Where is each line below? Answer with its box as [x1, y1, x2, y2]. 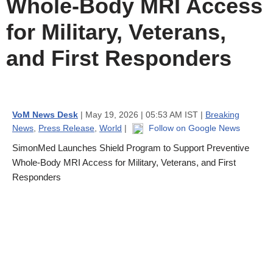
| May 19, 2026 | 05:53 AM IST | [78, 110, 205, 119]
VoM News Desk [12, 110, 78, 119]
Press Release [38, 123, 94, 133]
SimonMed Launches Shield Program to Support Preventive [12, 143, 249, 153]
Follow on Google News [146, 123, 240, 133]
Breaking [205, 110, 239, 119]
